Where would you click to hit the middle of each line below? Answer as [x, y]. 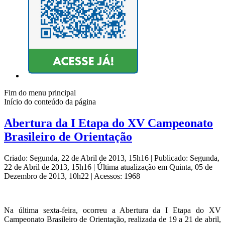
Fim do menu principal [40, 93]
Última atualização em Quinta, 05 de [155, 167]
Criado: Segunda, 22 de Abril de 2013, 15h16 [77, 158]
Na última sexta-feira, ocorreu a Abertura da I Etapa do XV [113, 210]
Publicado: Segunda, [187, 158]
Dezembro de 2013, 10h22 [47, 176]
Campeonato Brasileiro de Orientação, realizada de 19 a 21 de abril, [113, 219]
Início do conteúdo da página [50, 102]
